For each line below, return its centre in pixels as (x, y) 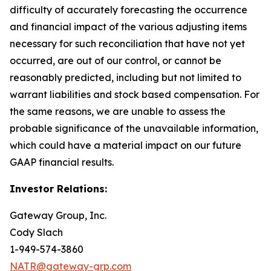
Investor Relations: (58, 189)
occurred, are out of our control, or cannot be (116, 60)
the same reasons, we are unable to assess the (118, 111)
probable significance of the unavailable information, (134, 128)
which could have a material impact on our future (126, 145)
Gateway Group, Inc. (58, 215)
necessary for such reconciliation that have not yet (127, 44)
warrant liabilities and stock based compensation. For (135, 94)
